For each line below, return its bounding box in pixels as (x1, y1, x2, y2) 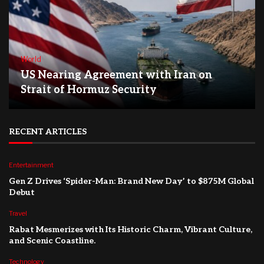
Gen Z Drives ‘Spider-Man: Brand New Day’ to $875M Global (9, 176, 254, 187)
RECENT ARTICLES (9, 127, 87, 137)
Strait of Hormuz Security (21, 84, 157, 97)
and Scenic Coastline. (9, 236, 95, 246)
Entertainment (9, 161, 54, 170)
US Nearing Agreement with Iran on (21, 69, 212, 82)
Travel (9, 209, 27, 218)
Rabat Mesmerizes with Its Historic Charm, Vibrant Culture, (9, 225, 252, 235)
